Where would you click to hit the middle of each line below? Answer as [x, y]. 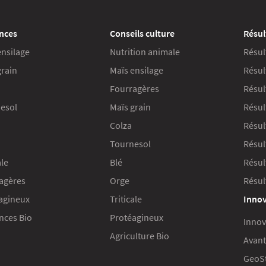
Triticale [126, 199]
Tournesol [130, 144]
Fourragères [134, 89]
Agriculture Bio [140, 236]
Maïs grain [130, 107]
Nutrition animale [145, 52]
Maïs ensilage [137, 70]
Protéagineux [137, 218]
